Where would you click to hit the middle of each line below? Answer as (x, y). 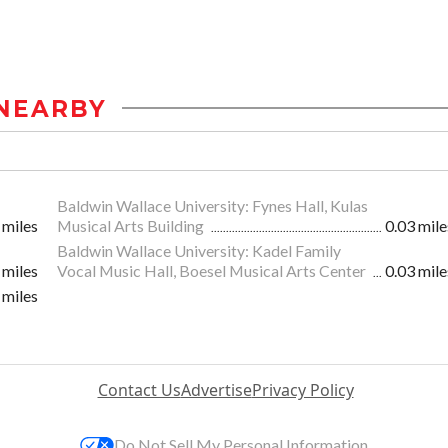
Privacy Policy (302, 389)
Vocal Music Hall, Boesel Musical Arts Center (213, 270)
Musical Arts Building (132, 225)
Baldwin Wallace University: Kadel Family (199, 250)
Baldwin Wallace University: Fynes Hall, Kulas (212, 205)
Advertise (216, 389)
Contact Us (139, 389)
